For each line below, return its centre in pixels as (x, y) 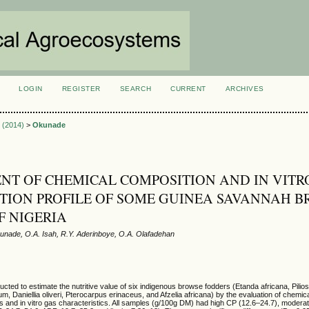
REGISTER (81, 89)
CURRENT (188, 89)
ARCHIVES (245, 89)
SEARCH (136, 89)
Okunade (49, 125)
